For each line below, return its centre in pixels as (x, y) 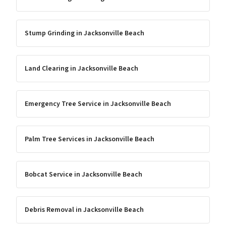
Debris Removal (49, 210)
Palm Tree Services (55, 139)
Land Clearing (47, 69)
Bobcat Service (49, 175)
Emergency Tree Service (63, 104)
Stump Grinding (50, 33)
